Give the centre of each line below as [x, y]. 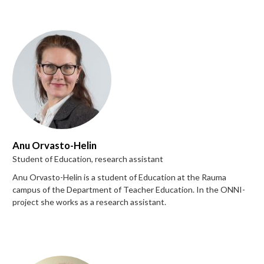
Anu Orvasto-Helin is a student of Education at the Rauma [119, 177]
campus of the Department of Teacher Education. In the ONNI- [129, 189]
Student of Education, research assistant [88, 159]
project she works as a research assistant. [89, 202]
